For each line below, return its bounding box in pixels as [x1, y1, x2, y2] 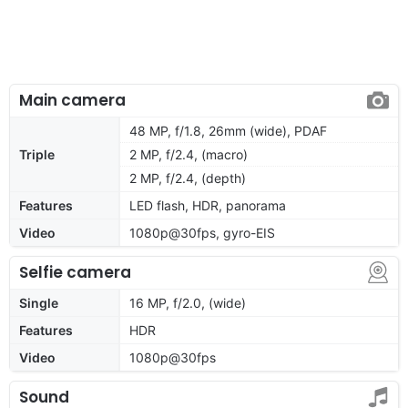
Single [19, 294, 58, 311]
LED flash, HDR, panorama [129, 197, 286, 213]
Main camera [19, 88, 126, 111]
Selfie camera [19, 260, 131, 283]
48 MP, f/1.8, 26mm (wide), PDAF [129, 122, 327, 138]
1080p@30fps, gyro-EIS [129, 224, 275, 240]
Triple [19, 146, 55, 162]
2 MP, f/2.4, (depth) [129, 169, 246, 186]
